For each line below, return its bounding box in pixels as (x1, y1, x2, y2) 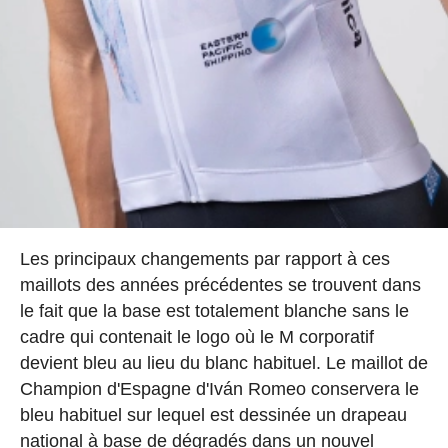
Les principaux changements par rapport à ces (19, 249, 390, 270)
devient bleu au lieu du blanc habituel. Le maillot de (19, 353, 428, 374)
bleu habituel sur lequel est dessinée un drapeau (19, 405, 407, 426)
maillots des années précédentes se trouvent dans (19, 275, 421, 296)
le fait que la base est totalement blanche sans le (19, 301, 409, 322)
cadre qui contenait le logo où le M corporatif (19, 327, 374, 348)
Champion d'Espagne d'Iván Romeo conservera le (19, 379, 419, 400)
